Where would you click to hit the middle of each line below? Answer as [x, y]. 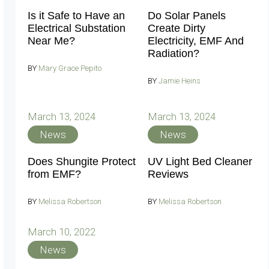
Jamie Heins [180, 80]
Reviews [168, 174]
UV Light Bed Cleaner [200, 162]
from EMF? [54, 174]
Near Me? [51, 41]
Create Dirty [177, 28]
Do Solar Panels [187, 15]
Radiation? [174, 53]
